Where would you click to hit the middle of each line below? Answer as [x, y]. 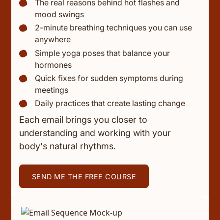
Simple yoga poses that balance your [103, 53]
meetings [52, 90]
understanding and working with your [95, 133]
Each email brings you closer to [83, 120]
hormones [54, 65]
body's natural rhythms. [68, 146]
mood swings [60, 14]
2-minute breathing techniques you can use [114, 28]
